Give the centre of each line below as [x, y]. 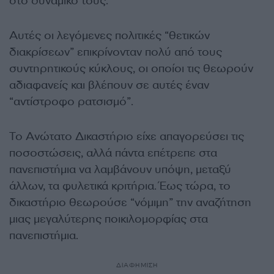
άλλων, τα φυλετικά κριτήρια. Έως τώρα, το [120, 186]
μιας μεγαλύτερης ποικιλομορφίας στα [109, 219]
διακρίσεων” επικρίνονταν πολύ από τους [116, 52]
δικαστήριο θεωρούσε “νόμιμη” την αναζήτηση [130, 203]
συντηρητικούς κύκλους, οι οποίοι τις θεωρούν [131, 69]
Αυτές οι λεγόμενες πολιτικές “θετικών [109, 36]
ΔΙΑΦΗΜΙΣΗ [137, 265]
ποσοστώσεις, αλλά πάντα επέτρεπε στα [113, 153]
